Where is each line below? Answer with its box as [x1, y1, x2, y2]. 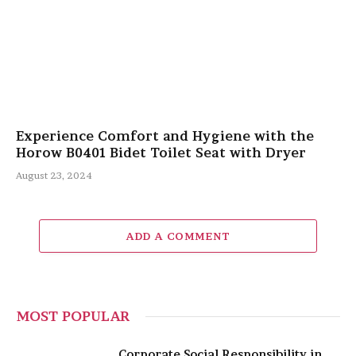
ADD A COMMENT [126, 229, 230, 242]
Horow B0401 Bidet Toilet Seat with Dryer [16, 144, 306, 161]
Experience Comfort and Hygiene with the [16, 127, 314, 144]
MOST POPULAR [17, 307, 130, 324]
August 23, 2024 [16, 168, 92, 181]
